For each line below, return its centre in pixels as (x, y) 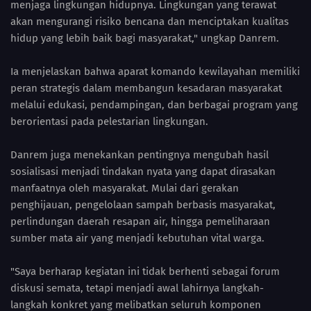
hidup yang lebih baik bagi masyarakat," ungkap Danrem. (145, 38)
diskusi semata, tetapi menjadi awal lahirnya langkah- (137, 288)
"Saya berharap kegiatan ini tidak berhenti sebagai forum (145, 271)
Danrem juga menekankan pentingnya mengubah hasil (140, 154)
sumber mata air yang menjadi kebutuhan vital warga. (137, 238)
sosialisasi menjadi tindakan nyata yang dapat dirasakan (143, 171)
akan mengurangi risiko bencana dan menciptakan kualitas (150, 21)
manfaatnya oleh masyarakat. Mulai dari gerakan (125, 188)
